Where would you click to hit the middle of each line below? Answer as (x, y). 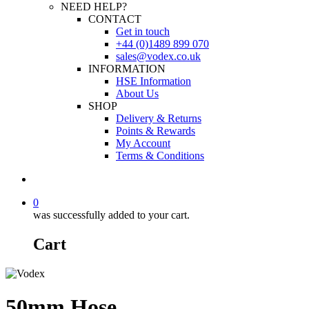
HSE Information (153, 81)
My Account (143, 143)
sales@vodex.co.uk (158, 56)
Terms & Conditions (160, 156)
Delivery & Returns (159, 118)
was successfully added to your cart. (111, 215)
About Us (137, 93)
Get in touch (143, 31)
